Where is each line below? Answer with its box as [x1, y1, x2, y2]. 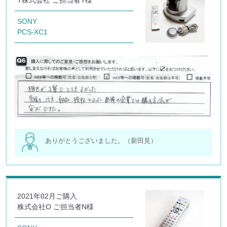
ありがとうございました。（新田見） [45, 137, 158, 145]
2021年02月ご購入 [17, 192, 78, 201]
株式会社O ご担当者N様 [17, 203, 94, 211]
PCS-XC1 [17, 28, 48, 36]
